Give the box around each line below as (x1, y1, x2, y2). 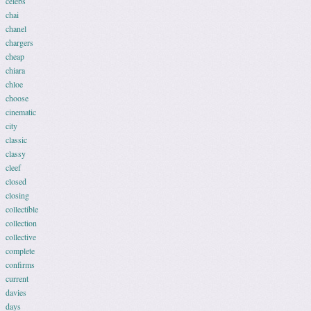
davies (6, 287, 26, 298)
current (6, 273, 28, 284)
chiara (6, 65, 25, 76)
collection (6, 217, 37, 228)
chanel (6, 23, 26, 34)
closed (6, 176, 26, 187)
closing (6, 190, 29, 201)
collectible (6, 203, 38, 215)
